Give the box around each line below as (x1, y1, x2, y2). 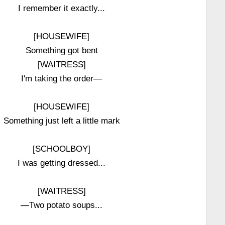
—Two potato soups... (21, 200, 103, 209)
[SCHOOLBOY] (33, 144, 91, 153)
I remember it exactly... (18, 4, 105, 13)
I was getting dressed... (18, 158, 106, 167)
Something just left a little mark (3, 116, 120, 125)
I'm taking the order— (21, 74, 102, 83)
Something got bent (25, 46, 98, 55)
